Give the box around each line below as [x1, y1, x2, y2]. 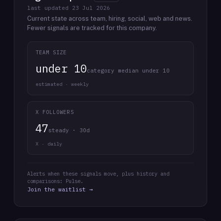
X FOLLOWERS [36, 109, 74, 115]
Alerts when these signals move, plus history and [27, 170, 169, 177]
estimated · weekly [36, 81, 89, 87]
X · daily [36, 141, 62, 147]
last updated [27, 4, 72, 11]
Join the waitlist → [27, 185, 93, 193]
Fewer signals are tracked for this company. [27, 24, 157, 32]
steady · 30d [48, 127, 90, 134]
